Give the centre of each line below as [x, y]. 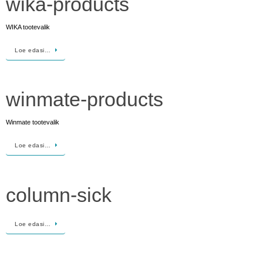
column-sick [59, 195]
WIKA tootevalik [28, 27]
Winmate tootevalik [33, 122]
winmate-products [85, 100]
